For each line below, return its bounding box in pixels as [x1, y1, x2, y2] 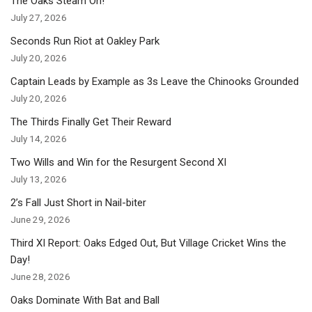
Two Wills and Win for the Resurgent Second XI [10, 155, 226, 169]
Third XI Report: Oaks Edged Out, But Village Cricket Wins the [10, 236, 286, 249]
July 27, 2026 [10, 11, 67, 23]
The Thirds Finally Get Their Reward [10, 115, 171, 128]
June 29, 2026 [10, 213, 70, 225]
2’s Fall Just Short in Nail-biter [10, 196, 146, 209]
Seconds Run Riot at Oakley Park [10, 34, 159, 47]
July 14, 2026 [10, 132, 67, 144]
